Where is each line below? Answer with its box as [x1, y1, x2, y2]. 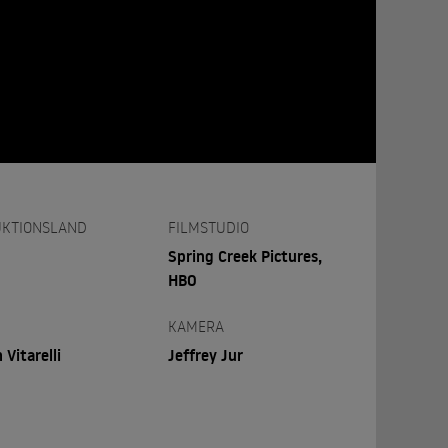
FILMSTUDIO [168, 217, 250, 237]
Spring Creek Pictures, [168, 245, 323, 267]
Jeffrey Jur [168, 344, 244, 366]
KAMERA [168, 316, 225, 336]
